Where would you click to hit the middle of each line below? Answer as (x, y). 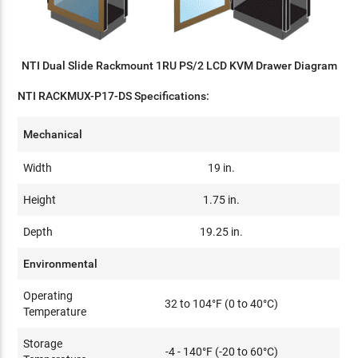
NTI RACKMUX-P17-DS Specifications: (114, 95)
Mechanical (53, 134)
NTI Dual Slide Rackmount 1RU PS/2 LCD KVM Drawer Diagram (179, 65)
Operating (48, 295)
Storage (43, 343)
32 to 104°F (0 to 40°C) (222, 303)
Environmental (61, 263)
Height (40, 199)
